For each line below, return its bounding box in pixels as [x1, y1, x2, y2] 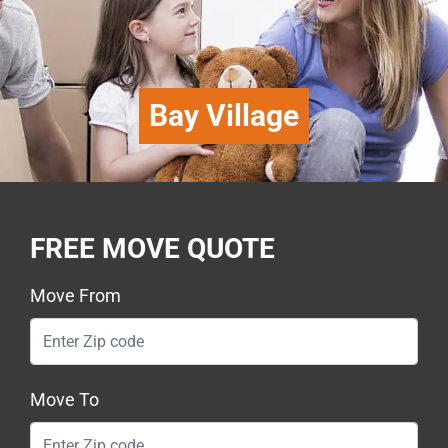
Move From [30, 285, 121, 307]
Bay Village [149, 98, 299, 134]
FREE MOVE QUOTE [30, 232, 275, 266]
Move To [30, 389, 99, 411]
